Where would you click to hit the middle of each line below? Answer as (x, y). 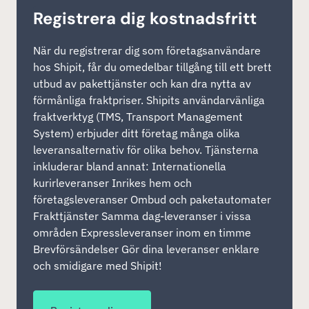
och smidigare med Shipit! (98, 266)
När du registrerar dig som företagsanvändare (147, 50)
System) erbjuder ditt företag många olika (137, 133)
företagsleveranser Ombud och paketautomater (152, 199)
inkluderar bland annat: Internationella (130, 166)
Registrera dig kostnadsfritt (145, 18)
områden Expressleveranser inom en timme (142, 232)
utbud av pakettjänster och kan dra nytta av (142, 83)
